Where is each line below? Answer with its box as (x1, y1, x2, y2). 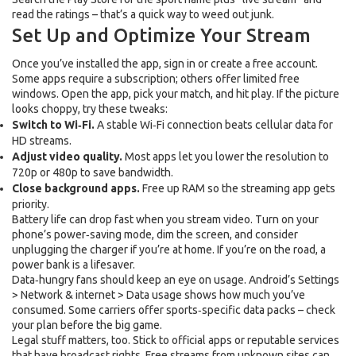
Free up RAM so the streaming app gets (140, 182, 335, 195)
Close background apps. (12, 182, 140, 195)
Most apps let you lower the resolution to (122, 150, 329, 163)
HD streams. (12, 134, 72, 147)
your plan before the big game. (12, 319, 162, 331)
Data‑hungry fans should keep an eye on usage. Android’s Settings (12, 273, 339, 286)
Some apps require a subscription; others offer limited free (12, 72, 300, 85)
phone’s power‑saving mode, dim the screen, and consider (12, 228, 298, 241)
